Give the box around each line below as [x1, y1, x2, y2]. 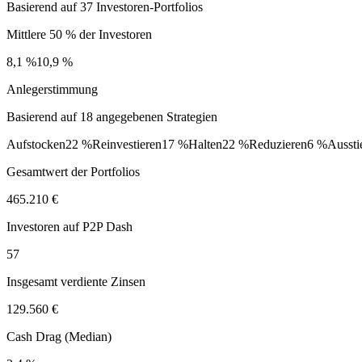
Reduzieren [249, 137, 307, 151]
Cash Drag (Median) [6, 329, 112, 343]
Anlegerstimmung [6, 82, 98, 96]
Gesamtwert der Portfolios [6, 164, 140, 179]
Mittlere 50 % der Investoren [6, 27, 152, 41]
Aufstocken [6, 137, 65, 151]
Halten [188, 137, 222, 151]
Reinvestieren [92, 137, 162, 151]
